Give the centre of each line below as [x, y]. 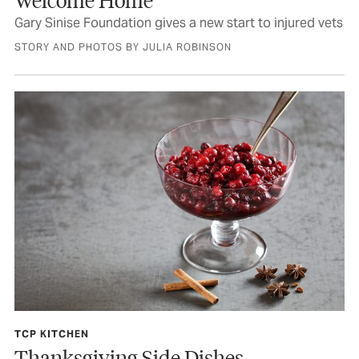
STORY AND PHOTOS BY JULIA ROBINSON [123, 46]
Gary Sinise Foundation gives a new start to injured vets [179, 22]
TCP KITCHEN [52, 334]
